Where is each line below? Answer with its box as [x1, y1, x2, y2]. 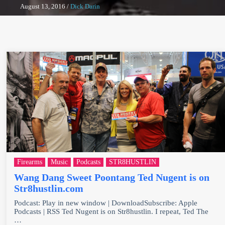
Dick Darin [70, 2, 100, 10]
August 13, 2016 [20, 2, 65, 10]
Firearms [17, 158, 43, 166]
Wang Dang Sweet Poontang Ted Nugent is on [14, 171, 210, 183]
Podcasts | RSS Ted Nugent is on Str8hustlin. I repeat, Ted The [14, 207, 209, 215]
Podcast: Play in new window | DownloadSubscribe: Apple [14, 198, 198, 207]
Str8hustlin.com [14, 182, 84, 194]
